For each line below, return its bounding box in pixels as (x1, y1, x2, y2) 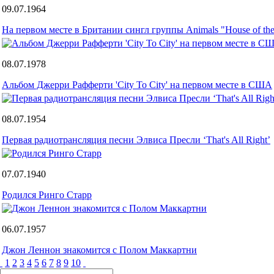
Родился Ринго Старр (2, 189, 92, 200)
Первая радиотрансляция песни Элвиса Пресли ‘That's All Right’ (2, 134, 270, 145)
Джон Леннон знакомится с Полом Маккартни (2, 244, 197, 255)
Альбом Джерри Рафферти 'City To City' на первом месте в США (2, 79, 272, 90)
